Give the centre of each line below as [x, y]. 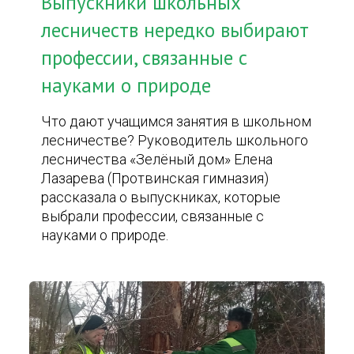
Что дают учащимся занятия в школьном [177, 121]
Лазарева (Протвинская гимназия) [155, 178]
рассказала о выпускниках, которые [161, 197]
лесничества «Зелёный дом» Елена [157, 159]
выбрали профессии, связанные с [153, 216]
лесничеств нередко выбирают [175, 30]
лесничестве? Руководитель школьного [175, 140]
